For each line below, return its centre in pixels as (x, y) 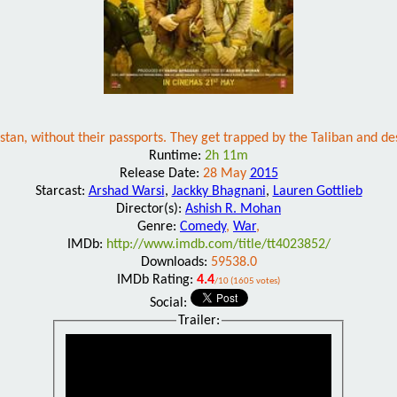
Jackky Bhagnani (218, 191)
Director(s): (151, 209)
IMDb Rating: (157, 280)
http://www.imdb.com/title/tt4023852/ (218, 244)
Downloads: (175, 262)
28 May (226, 173)
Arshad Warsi (126, 191)
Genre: (159, 226)
